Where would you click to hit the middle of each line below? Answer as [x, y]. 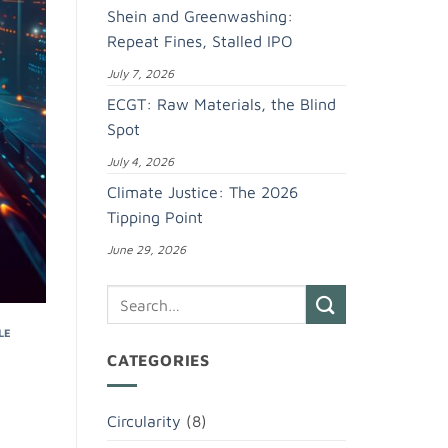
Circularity [144, 420]
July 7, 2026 [140, 74]
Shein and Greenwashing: [200, 16]
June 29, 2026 [146, 250]
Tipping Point [155, 217]
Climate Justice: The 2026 [202, 192]
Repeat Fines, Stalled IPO [200, 41]
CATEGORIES [158, 360]
